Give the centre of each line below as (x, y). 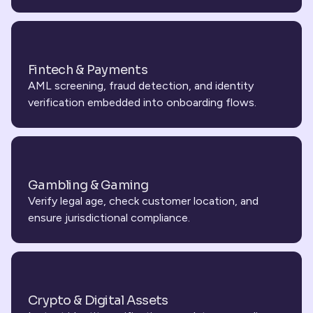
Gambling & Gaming (88, 185)
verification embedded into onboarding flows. (142, 102)
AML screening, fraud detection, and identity (141, 86)
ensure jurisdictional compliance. (109, 218)
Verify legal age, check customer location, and (143, 201)
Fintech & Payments (88, 70)
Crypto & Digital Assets (98, 300)
